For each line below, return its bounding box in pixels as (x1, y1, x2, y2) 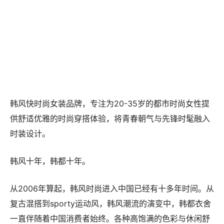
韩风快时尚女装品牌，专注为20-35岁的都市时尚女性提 (10, 115, 209, 125)
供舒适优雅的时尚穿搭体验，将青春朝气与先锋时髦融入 (10, 130, 210, 140)
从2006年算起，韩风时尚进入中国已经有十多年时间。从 (10, 200, 214, 210)
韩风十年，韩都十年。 (10, 172, 90, 183)
